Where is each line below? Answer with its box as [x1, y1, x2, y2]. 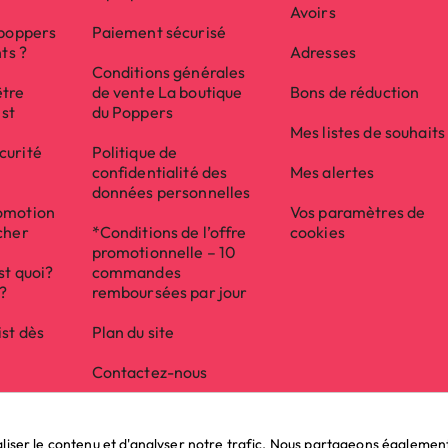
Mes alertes [289, 162, 375, 182]
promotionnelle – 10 [91, 242, 237, 262]
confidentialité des [91, 162, 228, 182]
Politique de [91, 142, 178, 162]
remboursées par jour [91, 282, 248, 302]
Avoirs [289, 2, 336, 22]
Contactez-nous [91, 362, 208, 382]
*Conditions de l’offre [91, 222, 247, 242]
